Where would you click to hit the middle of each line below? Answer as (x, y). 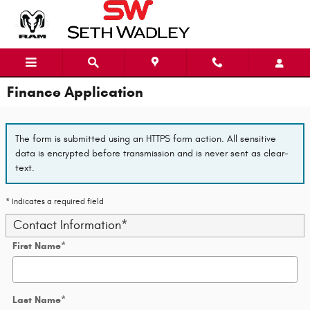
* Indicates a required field (55, 201)
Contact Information (67, 225)
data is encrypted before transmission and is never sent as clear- (152, 154)
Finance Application (75, 92)
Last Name (37, 300)
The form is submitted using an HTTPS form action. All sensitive (146, 139)
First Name (37, 246)
